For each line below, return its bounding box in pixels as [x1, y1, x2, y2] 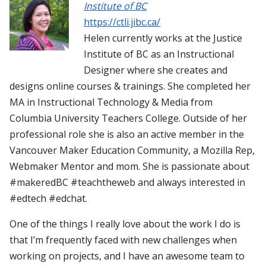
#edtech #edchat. [9, 191, 87, 205]
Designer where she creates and [84, 63, 227, 77]
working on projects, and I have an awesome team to [9, 249, 245, 262]
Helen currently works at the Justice [84, 31, 242, 45]
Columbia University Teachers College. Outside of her [9, 111, 247, 125]
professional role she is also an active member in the [9, 127, 244, 141]
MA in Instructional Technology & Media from [9, 95, 213, 109]
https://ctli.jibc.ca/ [84, 15, 160, 28]
